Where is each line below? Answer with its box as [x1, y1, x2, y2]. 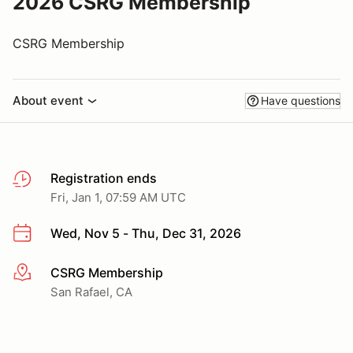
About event [13, 93, 84, 108]
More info [12, 265, 69, 281]
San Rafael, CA [50, 284, 132, 299]
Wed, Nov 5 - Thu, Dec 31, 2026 [50, 225, 241, 241]
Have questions [261, 94, 340, 107]
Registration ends [50, 170, 157, 186]
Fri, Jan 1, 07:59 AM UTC [50, 190, 186, 205]
